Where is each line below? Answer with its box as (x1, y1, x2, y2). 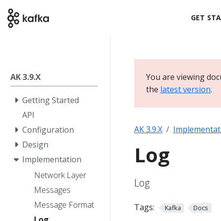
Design (22, 139, 48, 150)
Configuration (22, 124, 74, 135)
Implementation (22, 154, 81, 165)
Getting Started (22, 95, 79, 106)
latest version (160, 84, 211, 95)
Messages (34, 184, 71, 195)
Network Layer (34, 169, 86, 181)
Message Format (34, 199, 94, 210)
